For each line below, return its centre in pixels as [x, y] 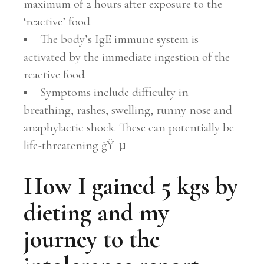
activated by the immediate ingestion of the [127, 57]
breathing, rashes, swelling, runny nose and [128, 110]
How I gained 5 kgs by [131, 186]
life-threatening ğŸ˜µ [75, 145]
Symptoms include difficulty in [115, 92]
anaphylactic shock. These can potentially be [129, 127]
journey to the [92, 239]
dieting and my [97, 213]
